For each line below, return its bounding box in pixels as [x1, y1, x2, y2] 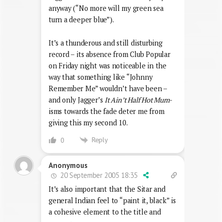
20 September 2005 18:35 [58, 170, 138, 180]
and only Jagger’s [49, 95, 105, 105]
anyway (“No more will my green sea [49, 3, 164, 13]
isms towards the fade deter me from [49, 106, 165, 116]
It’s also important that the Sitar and [49, 184, 166, 194]
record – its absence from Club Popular [49, 49, 170, 59]
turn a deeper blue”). [49, 14, 114, 24]
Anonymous [49, 161, 88, 170]
